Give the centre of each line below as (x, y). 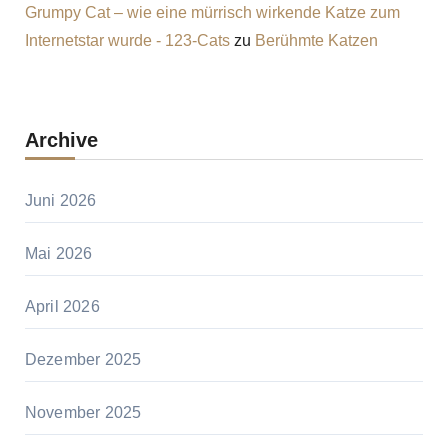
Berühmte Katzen (316, 41)
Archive (61, 140)
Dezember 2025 (83, 360)
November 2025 (83, 413)
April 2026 (62, 307)
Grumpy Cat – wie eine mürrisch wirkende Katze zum (212, 13)
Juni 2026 (60, 201)
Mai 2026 (58, 254)
